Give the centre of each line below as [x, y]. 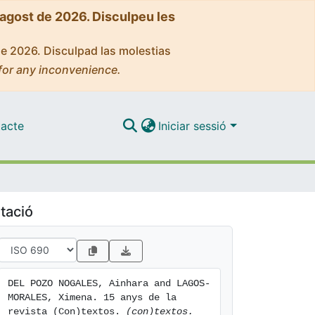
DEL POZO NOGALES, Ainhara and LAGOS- [109, 283]
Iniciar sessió [194, 126]
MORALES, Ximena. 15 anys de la [92, 297]
